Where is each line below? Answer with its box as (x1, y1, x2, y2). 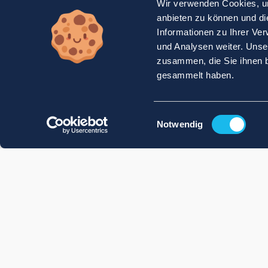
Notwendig (157, 119, 203, 129)
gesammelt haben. (157, 70, 234, 81)
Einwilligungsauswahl (156, 111, 240, 122)
